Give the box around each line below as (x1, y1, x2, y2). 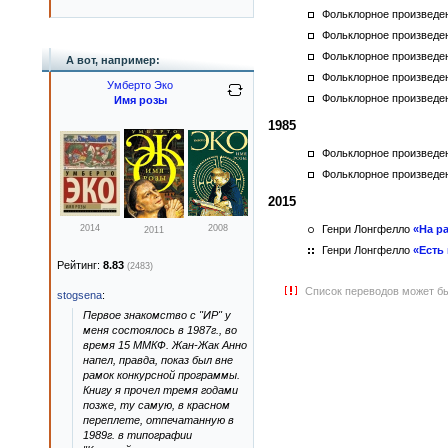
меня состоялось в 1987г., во (83, 324, 237, 336)
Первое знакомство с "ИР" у (83, 309, 231, 321)
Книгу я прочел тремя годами (83, 384, 238, 396)
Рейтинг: (57, 259, 103, 271)
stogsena (57, 289, 102, 301)
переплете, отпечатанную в (83, 414, 234, 426)
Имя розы (113, 94, 167, 106)
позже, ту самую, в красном (83, 399, 230, 411)
